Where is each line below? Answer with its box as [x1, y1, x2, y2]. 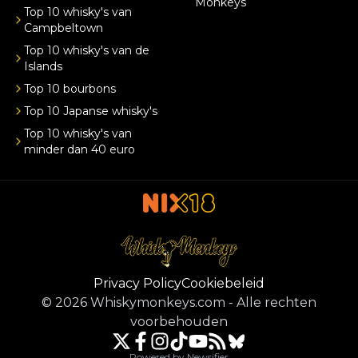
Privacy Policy [93, 275, 181, 291]
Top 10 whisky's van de [24, 42, 149, 58]
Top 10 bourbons [24, 81, 116, 96]
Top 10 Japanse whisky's [24, 103, 157, 118]
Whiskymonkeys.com [90, 294, 225, 310]
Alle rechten [237, 294, 316, 310]
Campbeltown [24, 20, 103, 35]
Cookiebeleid [181, 275, 265, 291]
